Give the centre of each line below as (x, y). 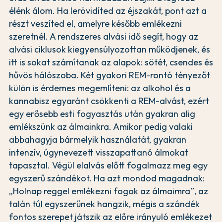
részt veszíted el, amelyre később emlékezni (95, 24)
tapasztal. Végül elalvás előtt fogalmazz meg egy (108, 166)
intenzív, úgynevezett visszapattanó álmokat (99, 153)
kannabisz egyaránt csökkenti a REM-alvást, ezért (109, 101)
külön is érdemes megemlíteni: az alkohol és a (100, 88)
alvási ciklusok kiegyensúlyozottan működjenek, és (110, 50)
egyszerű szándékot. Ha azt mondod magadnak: (107, 178)
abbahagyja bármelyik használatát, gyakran (98, 140)
